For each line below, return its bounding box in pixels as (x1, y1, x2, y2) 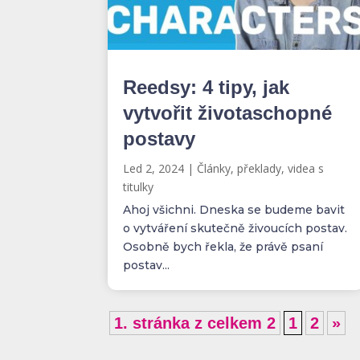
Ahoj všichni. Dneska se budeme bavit (123, 202, 346, 217)
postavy (123, 128, 196, 149)
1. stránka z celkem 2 (114, 314, 276, 332)
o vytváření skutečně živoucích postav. (123, 221, 348, 235)
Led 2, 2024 (123, 161, 185, 176)
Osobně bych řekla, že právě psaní (123, 239, 324, 254)
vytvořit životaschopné (123, 102, 333, 124)
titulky (123, 179, 154, 194)
